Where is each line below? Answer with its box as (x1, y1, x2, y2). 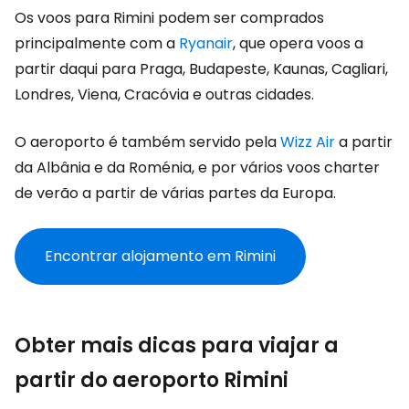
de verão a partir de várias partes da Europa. (15, 183, 336, 204)
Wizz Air (280, 131, 335, 152)
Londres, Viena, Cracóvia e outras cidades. (15, 84, 314, 105)
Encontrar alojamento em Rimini (45, 246, 276, 267)
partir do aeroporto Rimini (15, 366, 288, 394)
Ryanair (179, 33, 233, 54)
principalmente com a (15, 33, 179, 54)
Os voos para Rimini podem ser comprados (15, 7, 324, 28)
